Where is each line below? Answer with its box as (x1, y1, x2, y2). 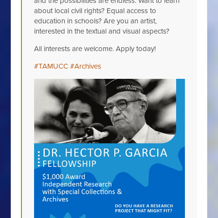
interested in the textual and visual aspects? (34, 27, 170, 36)
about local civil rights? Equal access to (34, 6, 157, 15)
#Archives (70, 62, 102, 71)
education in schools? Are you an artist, (34, 17, 157, 25)
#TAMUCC (34, 62, 69, 71)
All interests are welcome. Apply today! (34, 44, 156, 53)
